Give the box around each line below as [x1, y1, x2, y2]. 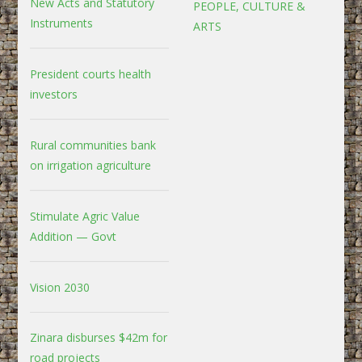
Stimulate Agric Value [30, 208, 141, 224]
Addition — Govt [30, 228, 117, 244]
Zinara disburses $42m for [30, 329, 168, 345]
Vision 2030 [30, 279, 90, 295]
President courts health [30, 65, 152, 82]
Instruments [30, 15, 94, 31]
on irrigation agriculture [30, 157, 152, 173]
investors [30, 86, 78, 102]
